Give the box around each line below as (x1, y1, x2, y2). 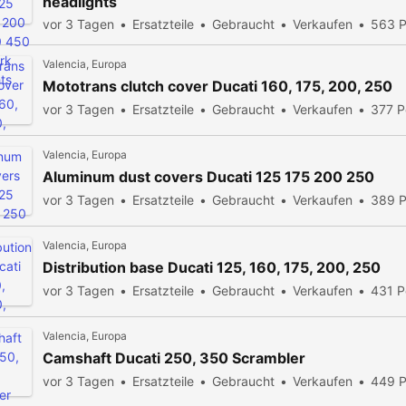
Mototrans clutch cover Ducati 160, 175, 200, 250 (43, 77, 392, 95)
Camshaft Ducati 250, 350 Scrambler (43, 349, 305, 367)
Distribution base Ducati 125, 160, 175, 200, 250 (43, 258, 381, 276)
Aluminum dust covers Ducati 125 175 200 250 (43, 168, 374, 186)
